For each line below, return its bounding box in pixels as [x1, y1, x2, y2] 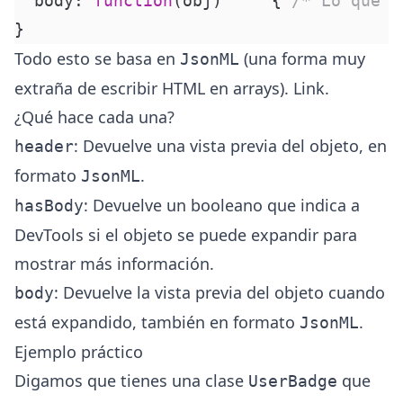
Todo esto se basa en [14, 47, 180, 69]
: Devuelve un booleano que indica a [84, 193, 360, 216]
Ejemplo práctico [14, 340, 143, 363]
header [14, 136, 74, 156]
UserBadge [248, 371, 337, 390]
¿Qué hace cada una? [14, 105, 175, 128]
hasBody [14, 195, 84, 215]
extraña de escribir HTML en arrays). [14, 76, 293, 99]
